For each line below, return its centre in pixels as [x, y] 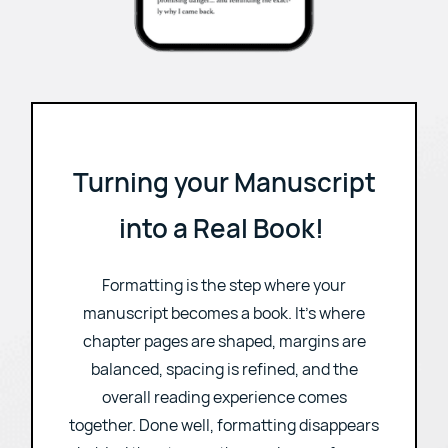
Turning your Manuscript [224, 247]
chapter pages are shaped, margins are [224, 406]
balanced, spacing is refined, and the [224, 434]
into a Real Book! [224, 293]
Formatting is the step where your [224, 350]
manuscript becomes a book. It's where [224, 378]
